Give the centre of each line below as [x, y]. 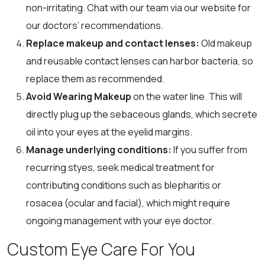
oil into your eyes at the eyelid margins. [110, 132]
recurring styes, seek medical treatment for [120, 167]
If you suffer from [209, 149]
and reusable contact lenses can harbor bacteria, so [140, 61]
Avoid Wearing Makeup [80, 96]
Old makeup [226, 43]
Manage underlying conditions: [99, 149]
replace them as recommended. [96, 78]
